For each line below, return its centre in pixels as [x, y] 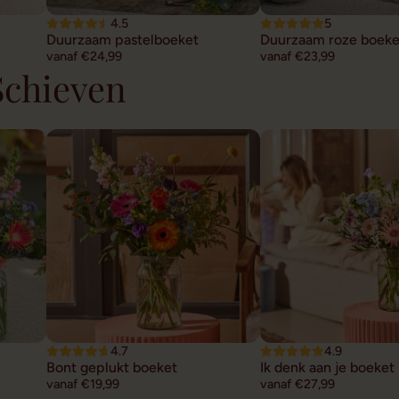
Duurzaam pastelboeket [122, 39]
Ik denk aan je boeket [327, 367]
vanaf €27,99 [297, 383]
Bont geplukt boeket [112, 367]
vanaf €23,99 [297, 56]
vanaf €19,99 [83, 383]
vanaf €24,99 [84, 56]
